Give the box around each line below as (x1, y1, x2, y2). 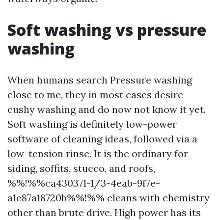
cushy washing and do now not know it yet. (7, 103, 206, 115)
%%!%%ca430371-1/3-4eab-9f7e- (7, 177, 160, 189)
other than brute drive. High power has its (7, 206, 201, 219)
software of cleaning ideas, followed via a (7, 133, 197, 145)
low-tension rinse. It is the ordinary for (7, 147, 188, 160)
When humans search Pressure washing (7, 74, 192, 86)
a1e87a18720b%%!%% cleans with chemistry (7, 192, 210, 204)
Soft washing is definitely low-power (7, 118, 177, 130)
